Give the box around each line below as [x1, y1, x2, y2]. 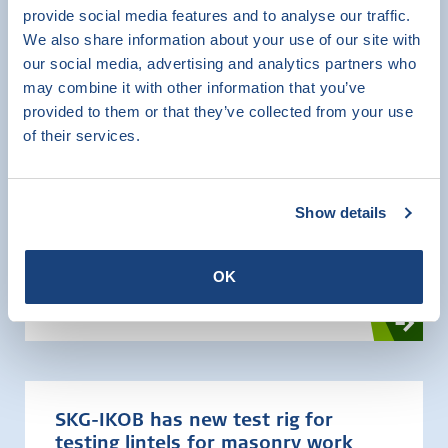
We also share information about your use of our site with [23, 30, 421, 48]
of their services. [23, 126, 140, 144]
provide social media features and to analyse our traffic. [23, 6, 411, 24]
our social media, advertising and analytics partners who [23, 54, 416, 72]
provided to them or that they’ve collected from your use [23, 102, 413, 120]
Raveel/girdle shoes [55, 206, 233, 224]
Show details [295, 204, 387, 221]
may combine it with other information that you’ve [23, 78, 366, 96]
